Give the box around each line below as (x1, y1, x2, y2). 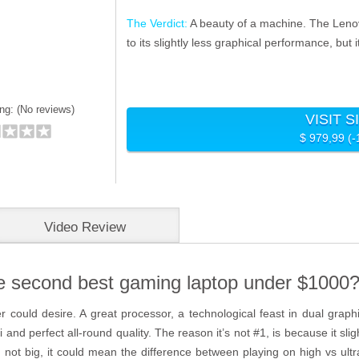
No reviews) (19, 103, 75, 115)
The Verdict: (126, 16, 190, 30)
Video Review (44, 219, 127, 235)
